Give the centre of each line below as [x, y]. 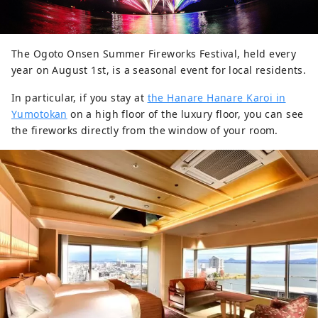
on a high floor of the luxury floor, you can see [185, 114]
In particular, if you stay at [79, 97]
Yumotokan [39, 114]
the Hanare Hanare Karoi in [216, 97]
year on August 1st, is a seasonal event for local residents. [159, 70]
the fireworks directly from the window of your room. [145, 130]
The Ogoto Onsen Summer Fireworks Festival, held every [154, 53]
